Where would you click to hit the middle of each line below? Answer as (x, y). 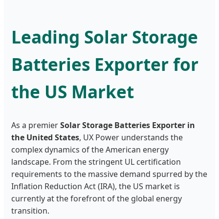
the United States (45, 138)
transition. (30, 211)
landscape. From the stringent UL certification (96, 162)
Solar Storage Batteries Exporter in (128, 125)
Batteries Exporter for (105, 64)
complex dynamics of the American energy (90, 150)
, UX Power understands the (131, 138)
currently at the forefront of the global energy (97, 199)
